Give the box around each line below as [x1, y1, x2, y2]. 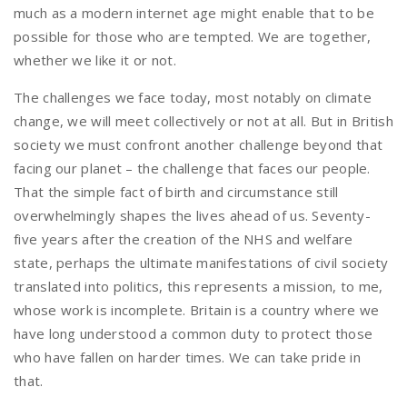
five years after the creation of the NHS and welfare [14, 230, 353, 248]
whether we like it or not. [14, 51, 176, 69]
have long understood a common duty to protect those [14, 324, 373, 342]
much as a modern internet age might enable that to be [14, 4, 374, 22]
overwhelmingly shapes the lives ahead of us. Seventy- [14, 206, 371, 224]
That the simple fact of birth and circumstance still [14, 183, 339, 201]
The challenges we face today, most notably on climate [14, 88, 372, 106]
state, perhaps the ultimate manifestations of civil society [14, 253, 389, 272]
